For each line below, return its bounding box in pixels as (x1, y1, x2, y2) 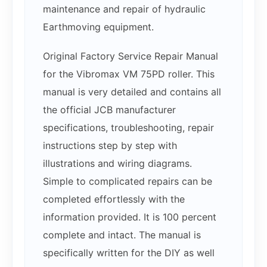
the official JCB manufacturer (43, 104, 176, 116)
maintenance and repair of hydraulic (43, 3, 206, 15)
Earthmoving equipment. (43, 21, 154, 33)
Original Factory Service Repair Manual (43, 50, 218, 63)
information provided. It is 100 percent (43, 211, 216, 223)
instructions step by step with (43, 139, 177, 152)
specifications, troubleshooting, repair (43, 122, 214, 134)
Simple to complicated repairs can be (43, 175, 212, 188)
